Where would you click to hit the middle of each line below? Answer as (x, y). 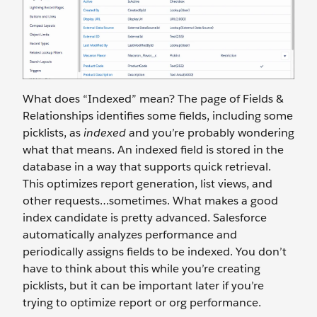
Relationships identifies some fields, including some (158, 116)
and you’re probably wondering (210, 133)
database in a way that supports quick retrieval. (147, 167)
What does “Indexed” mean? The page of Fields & (153, 99)
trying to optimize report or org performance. (142, 302)
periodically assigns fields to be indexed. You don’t (155, 252)
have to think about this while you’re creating (142, 269)
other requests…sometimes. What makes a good (150, 201)
